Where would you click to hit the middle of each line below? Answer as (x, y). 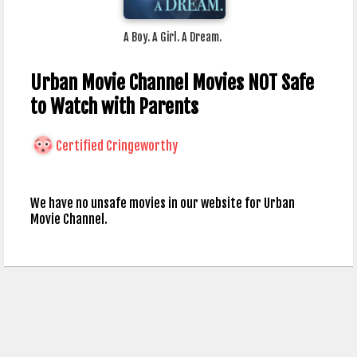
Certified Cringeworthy (116, 146)
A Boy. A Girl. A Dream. (172, 37)
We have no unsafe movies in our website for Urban (162, 204)
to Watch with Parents (114, 107)
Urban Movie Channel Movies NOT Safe (172, 83)
